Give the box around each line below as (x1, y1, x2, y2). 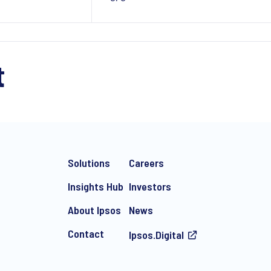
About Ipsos (67, 203, 121, 217)
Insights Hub (67, 180, 123, 193)
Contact (67, 227, 104, 240)
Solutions (67, 156, 110, 169)
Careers (128, 156, 164, 169)
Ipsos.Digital (128, 228, 184, 241)
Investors (128, 180, 171, 193)
